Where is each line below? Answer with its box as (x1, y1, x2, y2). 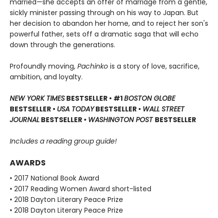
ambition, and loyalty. (10, 72, 83, 82)
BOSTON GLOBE (124, 93, 175, 104)
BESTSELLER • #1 (65, 93, 124, 104)
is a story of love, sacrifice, (110, 61, 200, 72)
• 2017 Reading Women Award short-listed (10, 184, 151, 194)
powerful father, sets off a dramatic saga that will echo (10, 29, 199, 39)
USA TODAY (57, 104, 94, 114)
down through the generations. (10, 40, 117, 50)
